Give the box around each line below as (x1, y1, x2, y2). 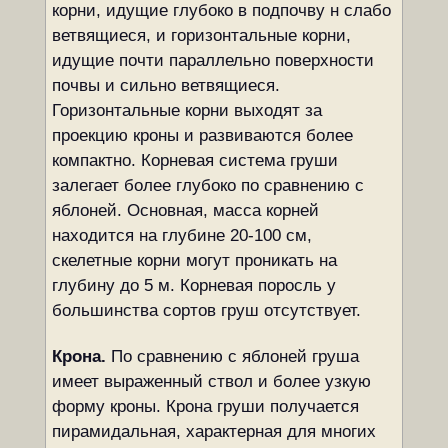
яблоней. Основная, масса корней (51, 201, 319, 220)
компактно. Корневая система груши (51, 151, 338, 170)
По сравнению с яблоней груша (105, 347, 359, 366)
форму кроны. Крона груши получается (51, 397, 359, 416)
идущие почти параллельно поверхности (51, 51, 374, 70)
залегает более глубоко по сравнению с (51, 176, 364, 195)
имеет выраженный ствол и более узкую (51, 372, 371, 391)
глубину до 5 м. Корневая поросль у (51, 276, 336, 295)
